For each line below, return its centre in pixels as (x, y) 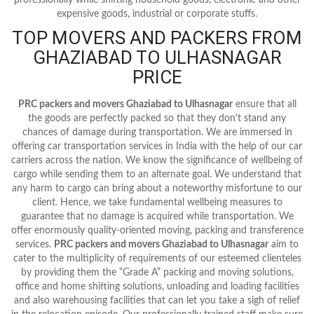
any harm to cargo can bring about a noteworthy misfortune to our (157, 188)
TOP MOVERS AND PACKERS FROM (157, 37)
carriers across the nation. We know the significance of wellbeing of (157, 160)
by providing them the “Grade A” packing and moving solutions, (157, 272)
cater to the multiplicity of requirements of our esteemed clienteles (157, 258)
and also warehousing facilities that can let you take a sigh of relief (157, 300)
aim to (284, 244)
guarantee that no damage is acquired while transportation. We (157, 216)
